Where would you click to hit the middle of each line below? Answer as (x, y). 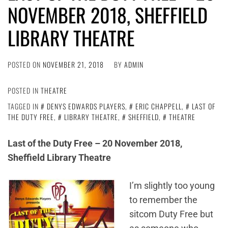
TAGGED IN (24, 106)
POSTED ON (25, 64)
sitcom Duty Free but (171, 214)
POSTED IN (24, 90)
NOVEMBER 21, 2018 (73, 64)
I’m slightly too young (172, 186)
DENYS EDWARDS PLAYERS (86, 106)
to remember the (163, 200)
